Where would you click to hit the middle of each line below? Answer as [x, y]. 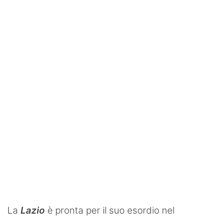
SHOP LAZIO [36, 10]
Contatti [26, 31]
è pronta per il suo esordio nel [110, 210]
